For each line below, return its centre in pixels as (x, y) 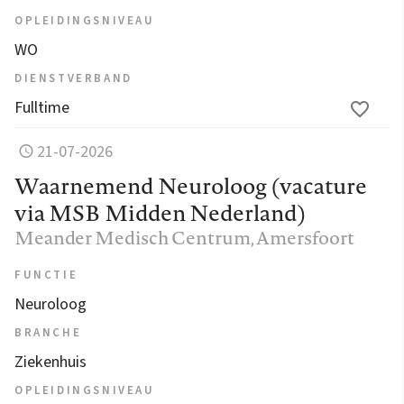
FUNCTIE (46, 275)
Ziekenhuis (50, 362)
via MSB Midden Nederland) (161, 212)
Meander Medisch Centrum (133, 237)
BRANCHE (48, 332)
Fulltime (42, 107)
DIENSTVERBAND (73, 78)
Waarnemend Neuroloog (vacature (191, 185)
